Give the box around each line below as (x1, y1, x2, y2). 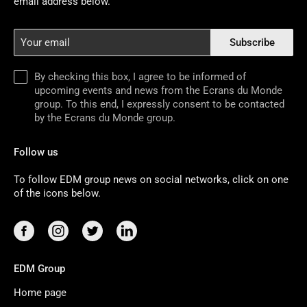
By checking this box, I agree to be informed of (34, 71, 246, 83)
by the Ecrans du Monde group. (34, 112, 175, 124)
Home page (14, 286, 66, 299)
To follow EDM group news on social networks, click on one (14, 173, 288, 186)
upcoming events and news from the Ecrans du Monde (34, 84, 282, 97)
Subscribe (230, 36, 275, 49)
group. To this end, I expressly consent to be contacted (34, 98, 284, 110)
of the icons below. (14, 187, 101, 199)
